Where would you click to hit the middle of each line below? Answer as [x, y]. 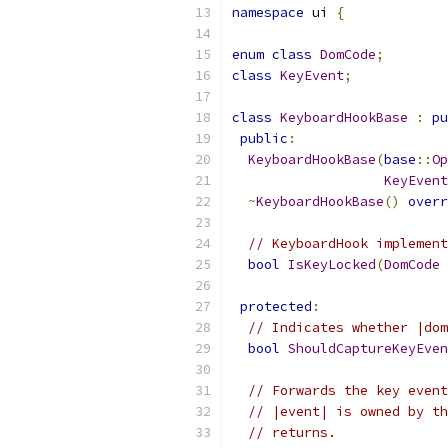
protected [276, 306]
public [264, 138]
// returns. [292, 432]
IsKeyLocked [332, 264]
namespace [268, 12]
